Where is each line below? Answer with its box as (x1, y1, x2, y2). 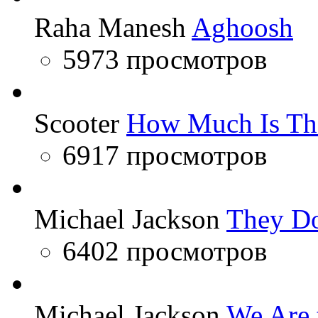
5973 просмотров (62, 43, 267, 75)
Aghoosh (192, 11, 293, 43)
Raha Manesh (34, 11, 186, 43)
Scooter (34, 107, 119, 138)
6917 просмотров (62, 139, 267, 170)
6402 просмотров (62, 235, 267, 266)
